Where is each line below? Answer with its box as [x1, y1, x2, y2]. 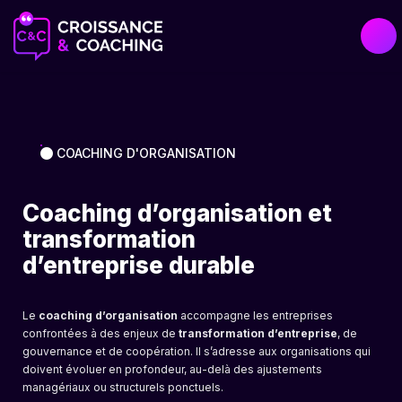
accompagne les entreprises [178, 309, 333, 322]
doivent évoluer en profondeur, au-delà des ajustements [22, 363, 322, 376]
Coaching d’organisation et [22, 199, 332, 227]
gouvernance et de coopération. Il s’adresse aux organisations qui [22, 345, 371, 358]
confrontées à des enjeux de [22, 327, 179, 340]
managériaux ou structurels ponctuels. [22, 380, 223, 394]
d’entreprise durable [22, 251, 255, 279]
